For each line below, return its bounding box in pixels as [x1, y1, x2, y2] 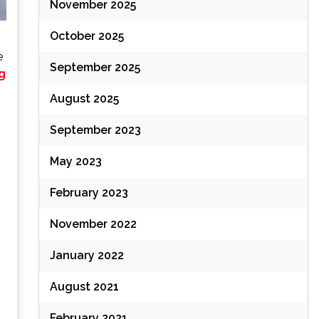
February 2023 [49, 185, 128, 199]
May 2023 [49, 154, 102, 168]
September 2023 [49, 122, 141, 137]
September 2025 [49, 60, 140, 74]
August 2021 [49, 279, 119, 293]
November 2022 [49, 216, 137, 231]
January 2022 [49, 248, 124, 262]
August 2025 [49, 91, 119, 105]
